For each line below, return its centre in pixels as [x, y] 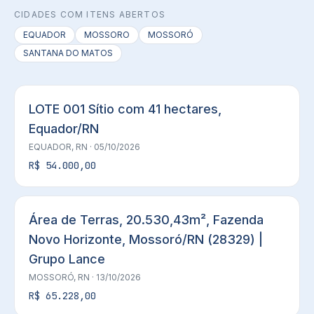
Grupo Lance [67, 259]
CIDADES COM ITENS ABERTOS [90, 14]
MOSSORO [107, 35]
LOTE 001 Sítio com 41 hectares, [125, 109]
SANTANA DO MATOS [68, 53]
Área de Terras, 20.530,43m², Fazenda [146, 220]
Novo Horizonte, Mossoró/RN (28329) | [146, 239]
